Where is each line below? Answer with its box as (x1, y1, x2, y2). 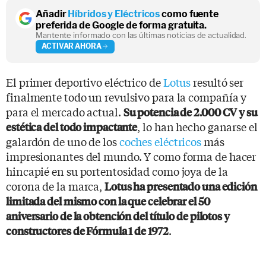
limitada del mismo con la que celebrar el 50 (6, 193, 210, 208)
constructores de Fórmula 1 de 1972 (6, 223, 169, 238)
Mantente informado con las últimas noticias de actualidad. (36, 30, 247, 40)
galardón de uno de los (6, 133, 119, 149)
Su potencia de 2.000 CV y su (123, 104, 258, 119)
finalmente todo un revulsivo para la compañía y (6, 88, 247, 104)
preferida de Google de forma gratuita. (36, 19, 207, 31)
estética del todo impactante (6, 119, 138, 134)
